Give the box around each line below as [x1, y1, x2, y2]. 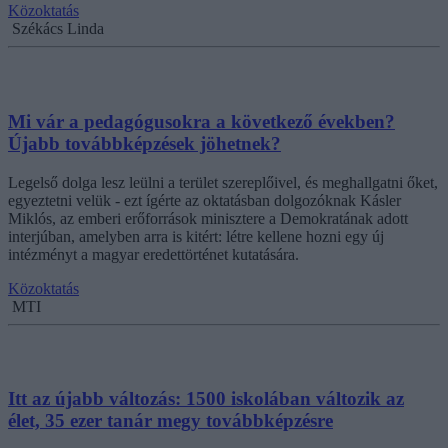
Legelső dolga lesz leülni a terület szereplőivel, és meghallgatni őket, [8, 173, 438, 191]
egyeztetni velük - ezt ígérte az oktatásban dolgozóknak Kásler [8, 191, 401, 209]
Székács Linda [12, 20, 104, 38]
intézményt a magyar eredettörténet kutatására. [8, 245, 299, 263]
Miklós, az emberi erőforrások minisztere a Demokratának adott [8, 209, 408, 227]
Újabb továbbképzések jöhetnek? [8, 132, 281, 154]
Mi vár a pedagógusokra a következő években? [8, 110, 395, 132]
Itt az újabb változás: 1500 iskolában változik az [8, 388, 404, 410]
